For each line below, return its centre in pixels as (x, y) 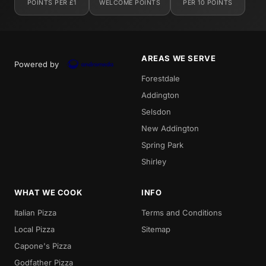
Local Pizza (34, 229)
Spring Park (162, 145)
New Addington (170, 128)
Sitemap (156, 229)
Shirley (154, 161)
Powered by (37, 64)
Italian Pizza (35, 212)
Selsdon (156, 111)
